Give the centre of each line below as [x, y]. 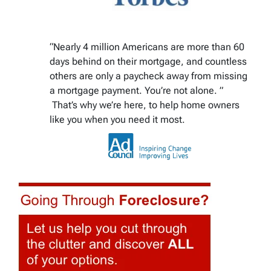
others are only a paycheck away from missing [149, 76]
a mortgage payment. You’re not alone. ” [136, 90]
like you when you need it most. [117, 119]
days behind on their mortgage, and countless [148, 61]
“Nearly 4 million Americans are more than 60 [147, 47]
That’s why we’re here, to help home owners [145, 105]
